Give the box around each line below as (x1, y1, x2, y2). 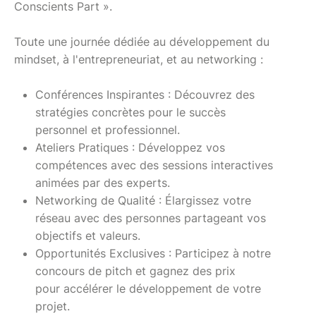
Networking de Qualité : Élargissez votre (35, 193, 251, 207)
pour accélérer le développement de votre (35, 281, 261, 296)
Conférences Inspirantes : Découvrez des (35, 87, 255, 102)
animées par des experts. (35, 175, 170, 190)
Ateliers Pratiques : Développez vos (35, 140, 225, 154)
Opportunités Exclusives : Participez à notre (35, 245, 271, 260)
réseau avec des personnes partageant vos (35, 210, 266, 225)
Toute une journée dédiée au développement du (14, 34, 269, 49)
